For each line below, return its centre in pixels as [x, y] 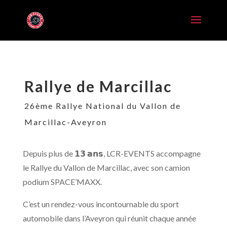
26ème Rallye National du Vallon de [102, 106]
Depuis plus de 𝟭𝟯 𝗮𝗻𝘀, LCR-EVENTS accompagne [111, 153]
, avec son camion [160, 167]
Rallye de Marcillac [98, 86]
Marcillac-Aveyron [65, 122]
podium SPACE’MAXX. [62, 182]
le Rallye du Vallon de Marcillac [76, 167]
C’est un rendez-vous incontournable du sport [101, 204]
